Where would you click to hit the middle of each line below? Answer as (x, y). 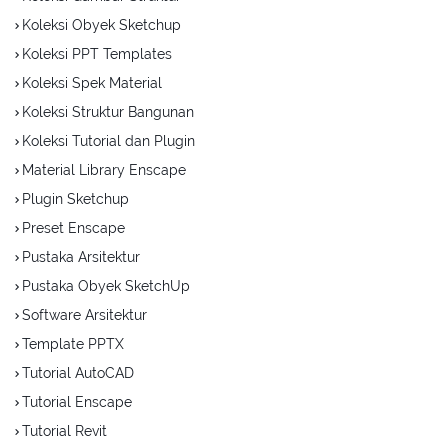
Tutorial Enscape (77, 402)
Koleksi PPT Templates (97, 54)
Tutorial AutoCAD (78, 373)
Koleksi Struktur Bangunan (108, 112)
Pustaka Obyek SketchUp (106, 286)
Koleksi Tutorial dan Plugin (108, 141)
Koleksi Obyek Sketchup (101, 25)
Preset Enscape (73, 228)
